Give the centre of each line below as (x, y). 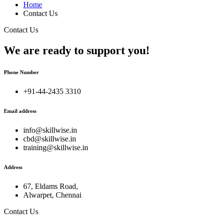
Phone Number (21, 72)
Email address (20, 111)
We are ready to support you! (77, 50)
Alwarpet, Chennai (52, 195)
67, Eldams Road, (51, 186)
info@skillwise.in (50, 130)
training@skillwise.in (56, 147)
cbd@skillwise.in (50, 139)
